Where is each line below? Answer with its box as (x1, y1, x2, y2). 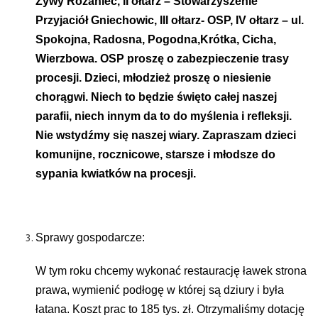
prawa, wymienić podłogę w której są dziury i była (35, 284, 284, 296)
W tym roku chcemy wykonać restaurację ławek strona (35, 265, 307, 277)
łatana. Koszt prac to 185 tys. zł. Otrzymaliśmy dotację (35, 303, 305, 315)
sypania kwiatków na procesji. (35, 168, 196, 180)
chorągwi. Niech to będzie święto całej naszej (35, 91, 277, 103)
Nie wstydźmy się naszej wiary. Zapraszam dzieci (35, 129, 296, 141)
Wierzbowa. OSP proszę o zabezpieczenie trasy (35, 53, 289, 65)
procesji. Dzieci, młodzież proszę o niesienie (35, 72, 271, 84)
